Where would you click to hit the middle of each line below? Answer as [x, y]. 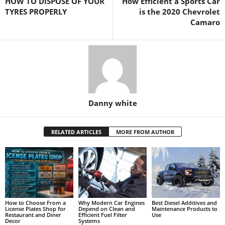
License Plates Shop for [35, 209]
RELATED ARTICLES [76, 132]
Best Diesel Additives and [184, 203]
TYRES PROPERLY [36, 11]
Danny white [113, 103]
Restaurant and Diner [33, 215]
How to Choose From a [35, 203]
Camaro [205, 22]
